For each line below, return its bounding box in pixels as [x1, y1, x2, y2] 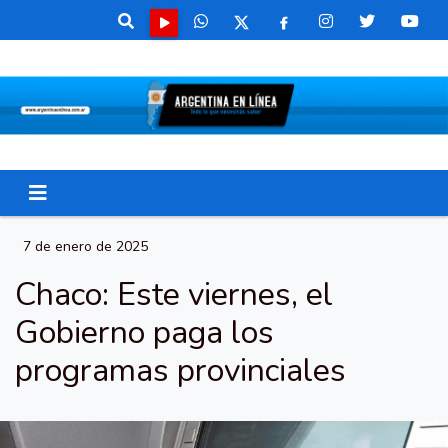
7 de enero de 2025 [23, 237, 148, 256]
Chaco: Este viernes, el [15, 273, 333, 316]
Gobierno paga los [15, 311, 274, 354]
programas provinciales [15, 349, 346, 392]
